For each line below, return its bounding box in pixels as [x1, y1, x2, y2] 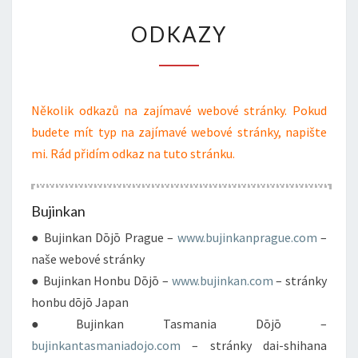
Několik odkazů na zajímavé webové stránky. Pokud [31, 102, 327, 118]
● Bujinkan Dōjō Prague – [31, 229, 177, 245]
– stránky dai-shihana [181, 337, 327, 353]
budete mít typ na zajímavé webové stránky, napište [31, 124, 327, 140]
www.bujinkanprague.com [177, 229, 317, 245]
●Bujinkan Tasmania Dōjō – [31, 316, 327, 332]
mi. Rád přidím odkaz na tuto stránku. [31, 145, 235, 161]
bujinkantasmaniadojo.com [31, 337, 181, 353]
